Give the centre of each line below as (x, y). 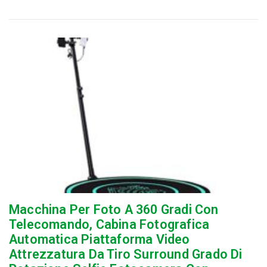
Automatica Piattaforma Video (100, 240)
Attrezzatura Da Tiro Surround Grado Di (126, 254)
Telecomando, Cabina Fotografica (109, 225)
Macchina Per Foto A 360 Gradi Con (114, 210)
